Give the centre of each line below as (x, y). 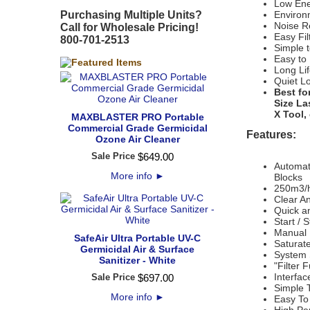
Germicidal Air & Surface (137, 249)
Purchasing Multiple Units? (131, 15)
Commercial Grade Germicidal (137, 128)
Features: (271, 135)
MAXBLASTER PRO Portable (137, 117)
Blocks (288, 177)
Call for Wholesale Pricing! (129, 27)
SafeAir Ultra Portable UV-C (137, 238)
